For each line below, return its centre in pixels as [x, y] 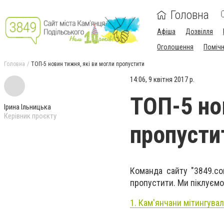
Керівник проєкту [30, 116]
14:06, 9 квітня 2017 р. [162, 79]
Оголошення [175, 47]
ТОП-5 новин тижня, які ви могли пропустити [88, 64]
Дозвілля [199, 31]
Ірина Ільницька [27, 107]
